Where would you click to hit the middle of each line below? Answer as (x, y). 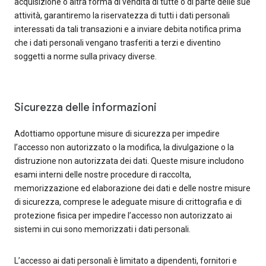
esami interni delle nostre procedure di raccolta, (103, 175)
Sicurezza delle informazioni (85, 107)
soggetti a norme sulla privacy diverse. (85, 56)
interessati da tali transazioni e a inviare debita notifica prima (128, 29)
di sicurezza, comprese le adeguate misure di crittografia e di (128, 202)
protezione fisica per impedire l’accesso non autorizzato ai (123, 216)
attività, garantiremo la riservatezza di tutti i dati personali (122, 15)
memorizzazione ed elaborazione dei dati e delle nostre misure (132, 188)
